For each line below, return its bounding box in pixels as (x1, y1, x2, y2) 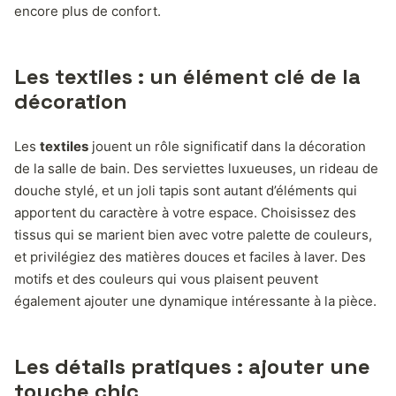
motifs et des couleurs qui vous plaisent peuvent (14, 270, 318, 287)
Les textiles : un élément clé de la (14, 62, 361, 90)
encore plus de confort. (14, 2, 161, 19)
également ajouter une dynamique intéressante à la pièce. (14, 292, 377, 309)
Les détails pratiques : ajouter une (14, 352, 370, 380)
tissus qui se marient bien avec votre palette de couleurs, (14, 225, 372, 243)
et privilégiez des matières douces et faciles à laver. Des (14, 247, 366, 265)
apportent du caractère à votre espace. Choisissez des (14, 203, 356, 221)
